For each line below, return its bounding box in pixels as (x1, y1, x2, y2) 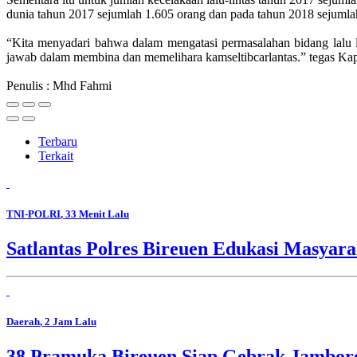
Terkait (38, 148, 73, 163)
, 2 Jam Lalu (40, 315, 96, 328)
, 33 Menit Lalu (61, 207, 129, 220)
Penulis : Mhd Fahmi (6, 78, 112, 92)
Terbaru (38, 134, 77, 148)
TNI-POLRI (6, 207, 61, 220)
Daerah (6, 315, 40, 328)
